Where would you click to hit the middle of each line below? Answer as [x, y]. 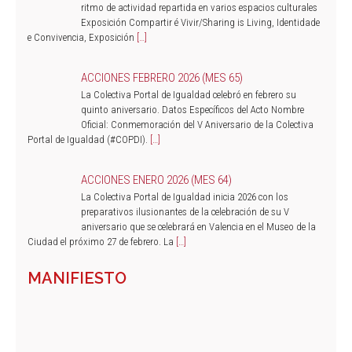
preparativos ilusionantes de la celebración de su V [185, 211]
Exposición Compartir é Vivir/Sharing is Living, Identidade [200, 22]
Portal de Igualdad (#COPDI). [89, 139]
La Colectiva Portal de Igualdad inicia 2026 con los [184, 196]
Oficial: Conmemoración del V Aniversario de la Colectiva [197, 124]
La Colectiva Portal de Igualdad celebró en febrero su [188, 94]
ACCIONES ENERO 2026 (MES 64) [156, 180]
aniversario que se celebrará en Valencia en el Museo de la [198, 226]
